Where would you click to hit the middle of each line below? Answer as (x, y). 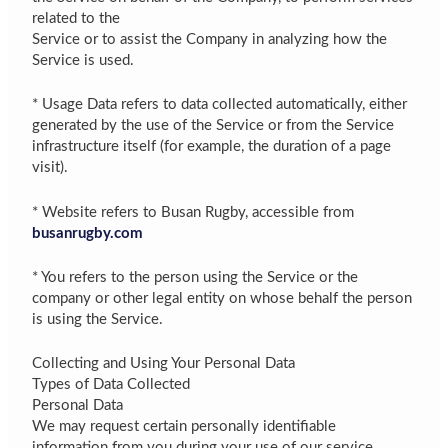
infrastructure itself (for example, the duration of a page (212, 147)
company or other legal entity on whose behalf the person (222, 299)
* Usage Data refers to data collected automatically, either (220, 105)
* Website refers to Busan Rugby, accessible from (193, 212)
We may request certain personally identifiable (184, 427)
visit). (50, 168)
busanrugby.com (88, 233)
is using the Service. (98, 320)
